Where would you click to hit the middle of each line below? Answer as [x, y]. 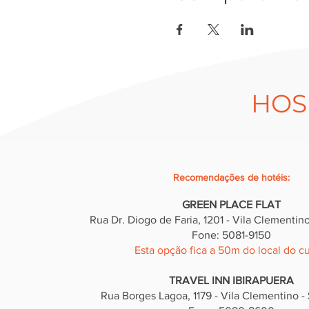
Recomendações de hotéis [230, 177]
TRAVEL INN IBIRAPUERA [231, 280]
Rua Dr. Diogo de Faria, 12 [151, 220]
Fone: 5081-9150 [231, 235]
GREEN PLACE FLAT [231, 205]
